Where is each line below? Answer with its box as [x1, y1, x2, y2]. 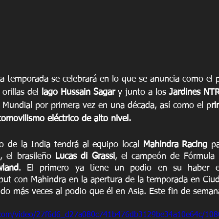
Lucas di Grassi [55, 152, 115, 161]
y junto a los [115, 88, 169, 97]
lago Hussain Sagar [42, 88, 115, 97]
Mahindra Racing [143, 140, 208, 150]
